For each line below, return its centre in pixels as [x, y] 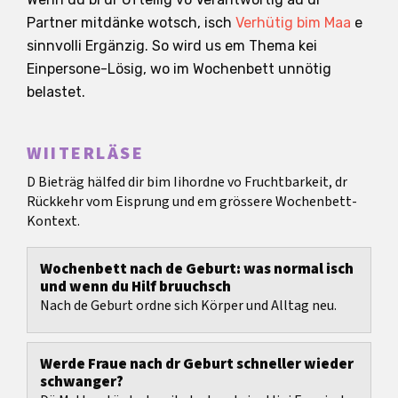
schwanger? [82, 382]
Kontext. [53, 222]
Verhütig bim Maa [293, 22]
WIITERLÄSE [85, 154]
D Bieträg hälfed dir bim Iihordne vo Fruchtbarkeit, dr [187, 183]
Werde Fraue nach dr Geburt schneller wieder [197, 365]
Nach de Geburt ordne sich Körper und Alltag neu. [188, 306]
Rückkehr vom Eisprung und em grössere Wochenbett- [192, 202]
